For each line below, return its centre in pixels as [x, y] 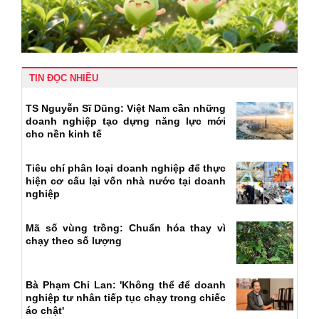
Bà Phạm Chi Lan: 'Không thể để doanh [126, 284]
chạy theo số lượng [74, 240]
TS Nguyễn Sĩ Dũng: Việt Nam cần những [126, 108]
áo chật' [45, 310]
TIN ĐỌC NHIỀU [64, 78]
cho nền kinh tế [64, 134]
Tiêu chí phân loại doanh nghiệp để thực [126, 168]
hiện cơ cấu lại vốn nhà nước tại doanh [126, 181]
